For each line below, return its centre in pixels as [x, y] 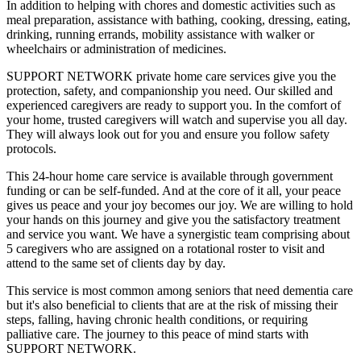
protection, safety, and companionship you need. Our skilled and [170, 91]
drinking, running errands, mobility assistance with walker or [160, 35]
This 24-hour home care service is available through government [170, 176]
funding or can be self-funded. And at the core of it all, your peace [174, 191]
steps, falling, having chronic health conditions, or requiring [157, 320]
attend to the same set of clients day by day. [116, 263]
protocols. [31, 149]
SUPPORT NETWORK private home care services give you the [171, 77]
